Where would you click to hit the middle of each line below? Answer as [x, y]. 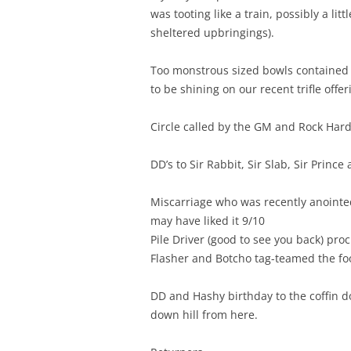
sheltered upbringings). [212, 33]
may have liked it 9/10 [208, 221]
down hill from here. [204, 315]
